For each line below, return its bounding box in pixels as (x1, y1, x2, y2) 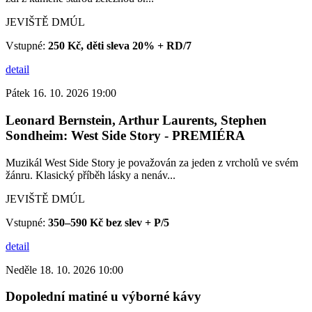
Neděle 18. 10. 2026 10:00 (6, 263, 123, 276)
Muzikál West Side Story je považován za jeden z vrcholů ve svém (6, 156, 298, 169)
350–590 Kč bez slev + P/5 (48, 216, 169, 228)
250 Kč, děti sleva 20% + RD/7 (48, 40, 192, 52)
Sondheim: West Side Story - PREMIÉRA (6, 127, 245, 143)
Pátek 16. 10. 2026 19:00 (6, 87, 116, 100)
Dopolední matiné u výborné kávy (6, 289, 201, 304)
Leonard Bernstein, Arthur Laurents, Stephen (6, 112, 267, 127)
